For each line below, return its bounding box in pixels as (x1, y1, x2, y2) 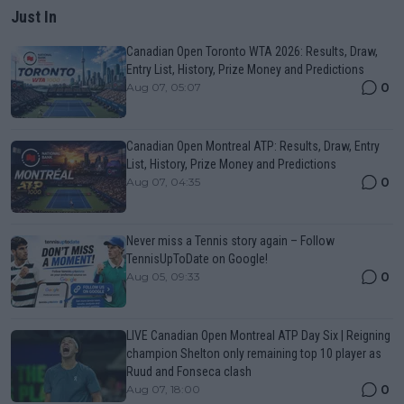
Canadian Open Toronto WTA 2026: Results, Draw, (126, 43, 378, 59)
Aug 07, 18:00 (126, 381, 200, 396)
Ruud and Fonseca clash (126, 363, 252, 379)
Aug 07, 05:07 (126, 79, 201, 94)
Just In (11, 6, 57, 26)
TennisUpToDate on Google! (126, 251, 268, 266)
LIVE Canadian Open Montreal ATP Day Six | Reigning (126, 327, 390, 343)
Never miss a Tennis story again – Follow (126, 233, 335, 248)
